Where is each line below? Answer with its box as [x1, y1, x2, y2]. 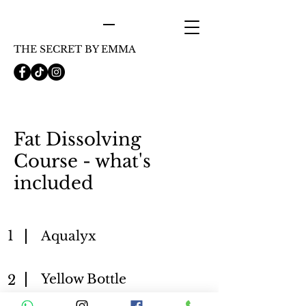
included [14, 172, 94, 194]
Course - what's [14, 150, 151, 172]
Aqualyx [41, 228, 96, 244]
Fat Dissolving [14, 128, 141, 150]
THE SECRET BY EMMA [14, 43, 136, 55]
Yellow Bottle [41, 271, 126, 287]
